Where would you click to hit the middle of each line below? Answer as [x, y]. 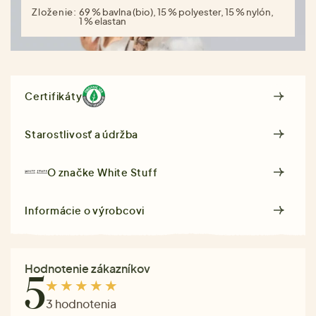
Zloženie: [55, 12]
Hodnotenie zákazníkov [87, 268]
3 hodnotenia [81, 304]
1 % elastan [102, 21]
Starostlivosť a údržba [82, 134]
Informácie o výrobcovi [85, 210]
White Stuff [128, 172]
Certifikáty [54, 96]
